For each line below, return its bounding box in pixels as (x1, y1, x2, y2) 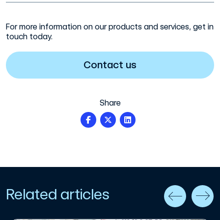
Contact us (83, 58, 137, 71)
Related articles (6, 185, 110, 203)
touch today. (6, 31, 53, 41)
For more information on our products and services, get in (6, 22, 214, 31)
